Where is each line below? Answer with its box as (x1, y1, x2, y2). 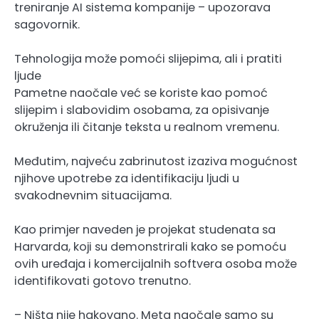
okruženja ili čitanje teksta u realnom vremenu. (14, 118, 279, 135)
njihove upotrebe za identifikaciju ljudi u (14, 169, 239, 187)
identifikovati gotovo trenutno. (14, 272, 191, 289)
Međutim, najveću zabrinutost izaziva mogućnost (14, 152, 298, 169)
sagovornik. (14, 16, 80, 33)
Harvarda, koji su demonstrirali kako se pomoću (14, 238, 286, 255)
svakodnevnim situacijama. (14, 187, 172, 204)
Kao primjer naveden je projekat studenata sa (14, 221, 276, 238)
